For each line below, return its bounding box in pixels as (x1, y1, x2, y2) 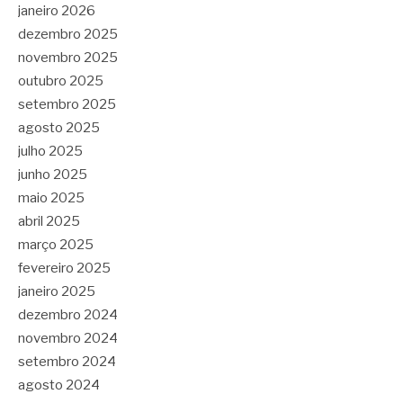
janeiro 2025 (18, 282, 95, 300)
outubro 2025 (18, 72, 103, 89)
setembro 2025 (18, 95, 116, 112)
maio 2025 (18, 189, 85, 206)
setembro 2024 (18, 353, 116, 370)
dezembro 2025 (18, 25, 118, 42)
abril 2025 (18, 212, 80, 229)
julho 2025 (18, 142, 83, 159)
